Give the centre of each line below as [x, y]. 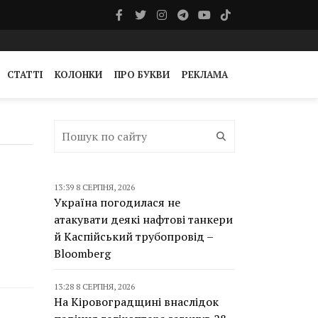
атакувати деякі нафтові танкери [143, 219]
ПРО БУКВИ [142, 75]
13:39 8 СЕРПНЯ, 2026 [94, 187]
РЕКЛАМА [205, 75]
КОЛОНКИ [78, 75]
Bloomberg [82, 253]
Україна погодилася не [117, 202]
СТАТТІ [25, 75]
